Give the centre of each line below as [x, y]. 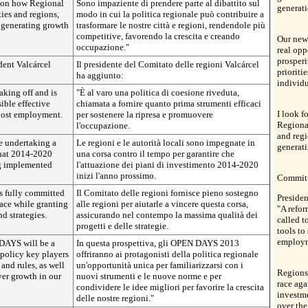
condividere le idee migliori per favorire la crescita [170, 287]
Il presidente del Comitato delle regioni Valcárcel [168, 64]
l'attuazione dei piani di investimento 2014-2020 [167, 165]
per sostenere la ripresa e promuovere [145, 114]
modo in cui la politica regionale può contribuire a [170, 14]
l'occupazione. [103, 125]
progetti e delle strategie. [122, 226]
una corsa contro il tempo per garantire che [155, 154]
